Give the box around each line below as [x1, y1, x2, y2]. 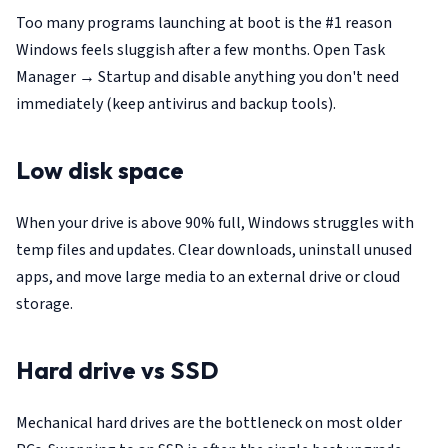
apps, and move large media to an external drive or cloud [16, 265, 400, 288]
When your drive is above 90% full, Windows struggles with [16, 211, 414, 234]
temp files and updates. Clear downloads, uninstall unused [16, 238, 412, 261]
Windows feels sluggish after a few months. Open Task [16, 38, 385, 61]
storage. [16, 292, 73, 315]
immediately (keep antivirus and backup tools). [16, 92, 336, 115]
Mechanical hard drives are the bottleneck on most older [16, 411, 402, 434]
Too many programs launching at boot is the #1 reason [16, 11, 392, 34]
